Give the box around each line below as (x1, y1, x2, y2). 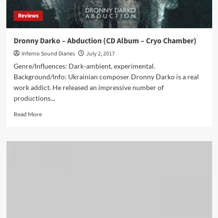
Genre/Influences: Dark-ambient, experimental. (13, 62, 155, 70)
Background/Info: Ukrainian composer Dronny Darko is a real (13, 73, 199, 81)
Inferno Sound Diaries (21, 50, 75, 58)
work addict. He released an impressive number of (13, 83, 164, 91)
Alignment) (41, 4, 71, 11)
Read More (13, 110, 42, 118)
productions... (13, 94, 55, 102)
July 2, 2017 (86, 50, 115, 58)
